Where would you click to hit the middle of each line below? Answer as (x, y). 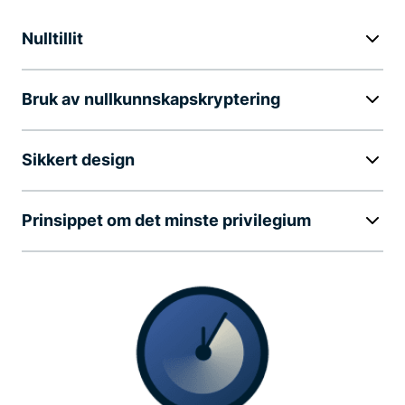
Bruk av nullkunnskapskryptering (151, 99)
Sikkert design (78, 159)
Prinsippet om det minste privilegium (166, 220)
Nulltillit (52, 38)
